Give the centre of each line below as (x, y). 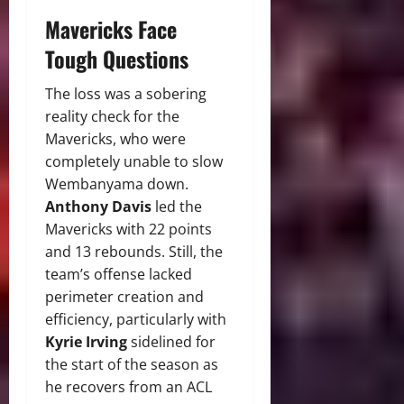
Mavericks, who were (115, 139)
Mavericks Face (111, 29)
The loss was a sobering (126, 94)
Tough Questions (117, 59)
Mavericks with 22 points (129, 230)
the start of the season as (132, 365)
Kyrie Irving (86, 342)
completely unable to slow (134, 162)
